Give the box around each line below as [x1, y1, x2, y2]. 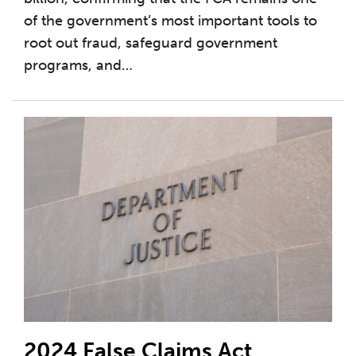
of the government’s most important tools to [24, 11, 317, 29]
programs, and [24, 56, 122, 74]
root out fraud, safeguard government [24, 33, 277, 52]
